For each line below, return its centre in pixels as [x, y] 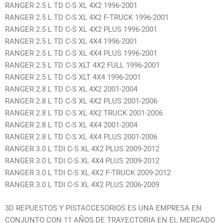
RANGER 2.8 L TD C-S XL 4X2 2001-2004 [71, 89]
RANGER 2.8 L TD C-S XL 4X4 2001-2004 [71, 125]
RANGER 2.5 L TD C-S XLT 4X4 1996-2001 [73, 77]
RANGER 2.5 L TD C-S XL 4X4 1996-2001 [71, 42]
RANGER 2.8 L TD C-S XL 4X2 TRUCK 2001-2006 [84, 113]
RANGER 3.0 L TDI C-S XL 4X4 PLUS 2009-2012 [82, 161]
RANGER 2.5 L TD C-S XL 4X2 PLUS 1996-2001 [81, 30]
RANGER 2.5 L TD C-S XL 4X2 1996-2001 [71, 6]
